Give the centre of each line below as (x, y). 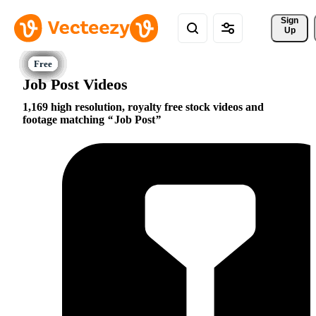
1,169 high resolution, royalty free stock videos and (143, 107)
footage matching (65, 120)
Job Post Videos (75, 84)
